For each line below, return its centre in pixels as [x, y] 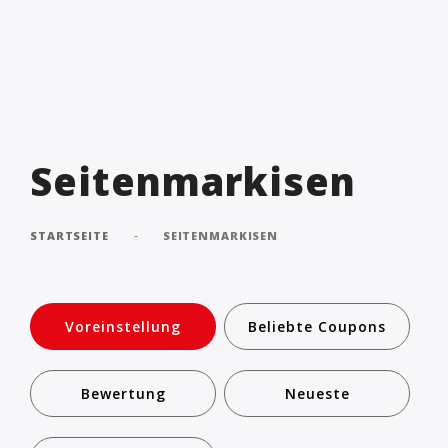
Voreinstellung [123, 326]
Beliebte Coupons [317, 326]
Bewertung [123, 393]
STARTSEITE [69, 235]
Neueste [317, 393]
